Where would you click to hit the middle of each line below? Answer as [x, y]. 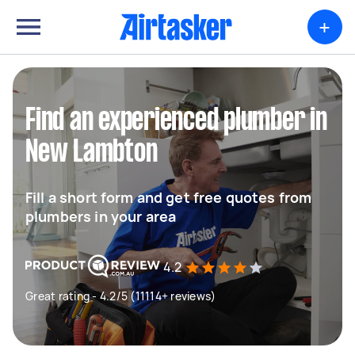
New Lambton [92, 153]
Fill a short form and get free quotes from [169, 197]
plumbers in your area [101, 216]
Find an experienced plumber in [176, 121]
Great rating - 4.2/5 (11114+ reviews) [121, 296]
